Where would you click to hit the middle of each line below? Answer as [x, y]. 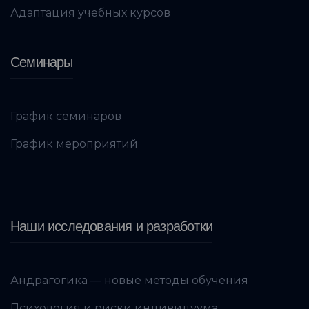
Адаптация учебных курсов [90, 12]
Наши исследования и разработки [111, 226]
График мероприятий [74, 143]
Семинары [42, 62]
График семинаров [66, 116]
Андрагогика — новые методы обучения [129, 280]
